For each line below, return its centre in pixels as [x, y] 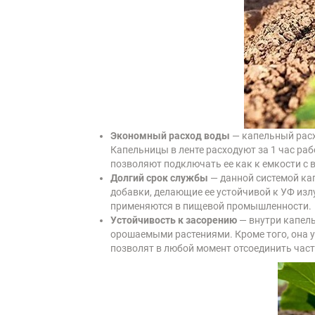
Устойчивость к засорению [174, 220]
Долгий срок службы [159, 178]
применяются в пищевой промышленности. [211, 206]
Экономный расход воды [170, 135]
